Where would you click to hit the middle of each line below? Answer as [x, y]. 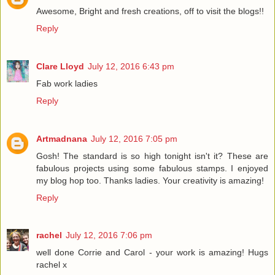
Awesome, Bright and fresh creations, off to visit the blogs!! [150, 11]
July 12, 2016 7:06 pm [109, 235]
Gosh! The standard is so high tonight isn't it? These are [152, 156]
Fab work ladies [67, 83]
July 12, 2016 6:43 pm [131, 66]
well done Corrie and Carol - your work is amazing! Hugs [152, 253]
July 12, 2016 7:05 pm [134, 138]
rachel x [52, 265]
